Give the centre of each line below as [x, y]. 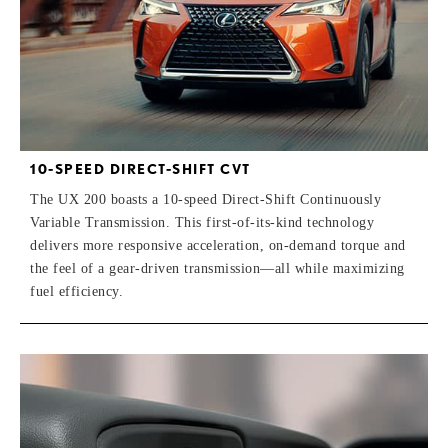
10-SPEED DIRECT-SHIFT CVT [140, 169]
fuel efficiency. [76, 292]
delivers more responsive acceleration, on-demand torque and [218, 246]
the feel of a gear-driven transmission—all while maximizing [217, 269]
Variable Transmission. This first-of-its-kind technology [202, 223]
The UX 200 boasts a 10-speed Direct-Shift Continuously [205, 200]
